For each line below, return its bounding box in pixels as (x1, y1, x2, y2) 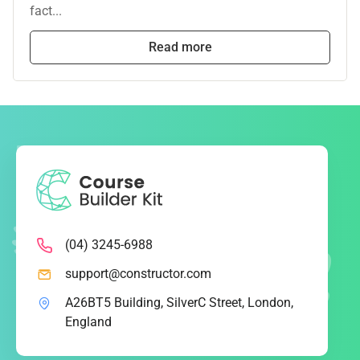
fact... (30, 3, 62, 19)
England (65, 314, 112, 330)
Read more (148, 39, 212, 55)
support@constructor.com (65, 266, 211, 282)
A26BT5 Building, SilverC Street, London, (65, 295, 293, 311)
